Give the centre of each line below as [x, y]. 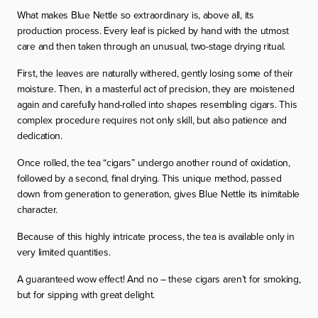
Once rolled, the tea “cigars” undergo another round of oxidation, [154, 162]
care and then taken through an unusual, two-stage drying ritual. [152, 46]
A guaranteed [47, 279]
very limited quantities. [64, 252]
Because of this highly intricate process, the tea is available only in [156, 236]
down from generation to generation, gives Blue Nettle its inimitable [158, 193]
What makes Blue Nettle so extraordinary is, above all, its [136, 15]
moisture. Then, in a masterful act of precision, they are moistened [156, 88]
